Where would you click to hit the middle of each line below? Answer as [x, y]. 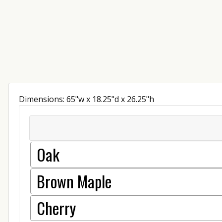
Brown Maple [74, 181]
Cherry [56, 208]
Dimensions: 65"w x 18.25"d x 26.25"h [86, 99]
